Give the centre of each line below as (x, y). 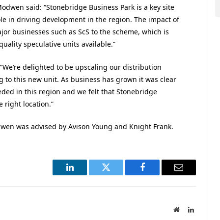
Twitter (118, 175)
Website (190, 209)
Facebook (159, 175)
